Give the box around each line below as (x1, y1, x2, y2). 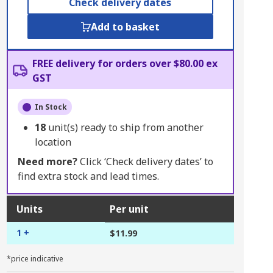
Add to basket (90, 20, 160, 34)
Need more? (17, 155, 77, 168)
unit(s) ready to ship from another (48, 121, 204, 134)
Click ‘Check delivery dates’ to (77, 155, 213, 168)
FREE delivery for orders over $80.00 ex (32, 57, 218, 70)
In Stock (34, 102, 67, 112)
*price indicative (6, 253, 63, 264)
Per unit (109, 202, 149, 216)
